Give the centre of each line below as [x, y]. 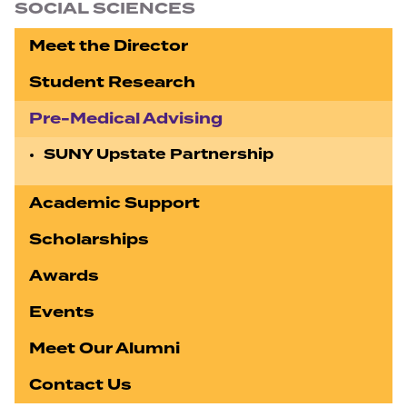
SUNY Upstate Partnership [159, 155]
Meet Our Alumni [104, 349]
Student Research [112, 83]
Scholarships [89, 240]
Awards [64, 276]
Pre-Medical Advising [126, 119]
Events [62, 313]
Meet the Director [109, 46]
